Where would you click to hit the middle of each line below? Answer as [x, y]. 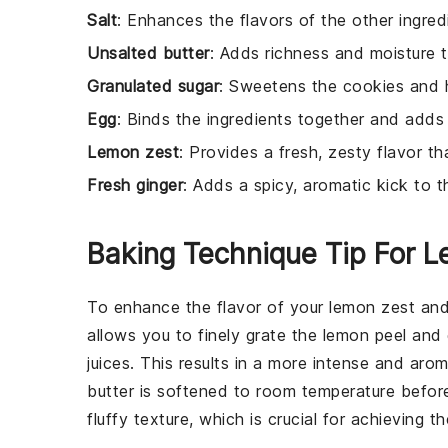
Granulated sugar [153, 86]
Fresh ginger [135, 185]
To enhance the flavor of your [208, 307]
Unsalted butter [148, 53]
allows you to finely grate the [205, 335]
